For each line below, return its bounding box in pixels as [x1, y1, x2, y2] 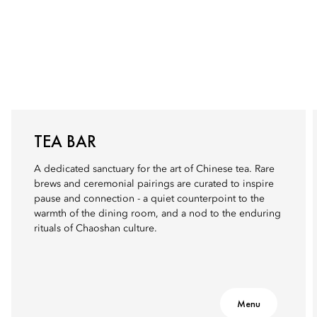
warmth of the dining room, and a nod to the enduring [34, 209, 281, 219]
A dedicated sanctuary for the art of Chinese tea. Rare [34, 164, 275, 174]
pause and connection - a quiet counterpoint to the [34, 194, 265, 204]
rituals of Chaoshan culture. [34, 224, 157, 234]
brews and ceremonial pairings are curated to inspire [34, 179, 274, 189]
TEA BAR [34, 130, 96, 152]
